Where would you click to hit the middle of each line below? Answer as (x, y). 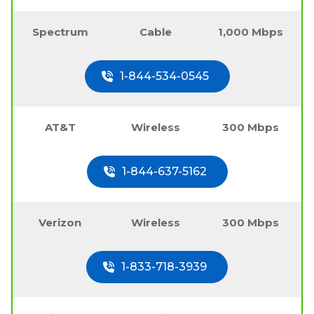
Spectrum (60, 32)
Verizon (60, 222)
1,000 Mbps (251, 32)
